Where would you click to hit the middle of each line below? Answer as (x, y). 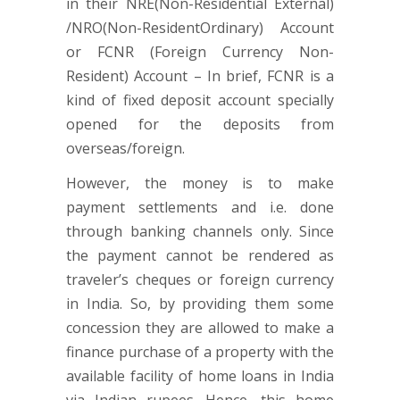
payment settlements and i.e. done (200, 207)
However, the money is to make (200, 183)
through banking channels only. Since (200, 231)
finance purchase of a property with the (200, 352)
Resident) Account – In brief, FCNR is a (200, 76)
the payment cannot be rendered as (200, 255)
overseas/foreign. (125, 148)
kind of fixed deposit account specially (200, 100)
